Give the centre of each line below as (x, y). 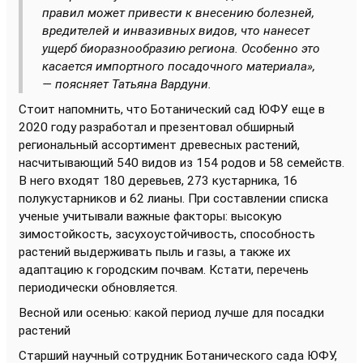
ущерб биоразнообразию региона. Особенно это (181, 48)
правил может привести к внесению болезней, (178, 13)
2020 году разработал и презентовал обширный (156, 127)
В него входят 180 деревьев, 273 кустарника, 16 (158, 180)
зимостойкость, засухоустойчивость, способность (167, 234)
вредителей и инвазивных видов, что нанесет (176, 30)
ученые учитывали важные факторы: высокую (150, 216)
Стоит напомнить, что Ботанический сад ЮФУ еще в (172, 109)
